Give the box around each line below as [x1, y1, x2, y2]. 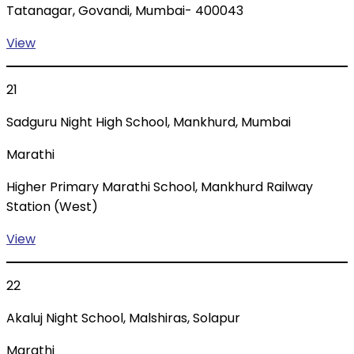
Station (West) [6, 198, 98, 217]
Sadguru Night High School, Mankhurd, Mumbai [6, 113, 291, 132]
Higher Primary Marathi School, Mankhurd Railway [6, 178, 313, 197]
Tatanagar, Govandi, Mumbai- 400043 [6, 2, 243, 21]
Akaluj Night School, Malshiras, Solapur [6, 309, 240, 328]
